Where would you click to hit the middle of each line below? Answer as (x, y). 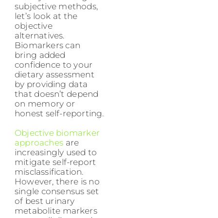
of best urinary (45, 201)
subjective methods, (56, 7)
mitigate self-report (55, 162)
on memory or (45, 104)
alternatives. (40, 36)
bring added (40, 55)
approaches (39, 143)
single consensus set (57, 191)
